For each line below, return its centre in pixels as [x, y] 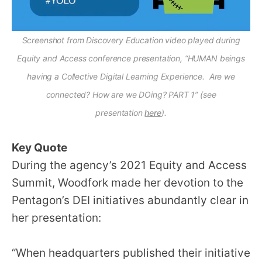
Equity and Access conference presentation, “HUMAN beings [131, 58]
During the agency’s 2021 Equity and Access [129, 166]
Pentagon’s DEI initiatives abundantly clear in [130, 201]
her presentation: [59, 218]
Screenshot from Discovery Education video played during [131, 40]
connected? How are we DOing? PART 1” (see [131, 95]
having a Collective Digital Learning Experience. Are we [131, 77]
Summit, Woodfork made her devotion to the [127, 183]
